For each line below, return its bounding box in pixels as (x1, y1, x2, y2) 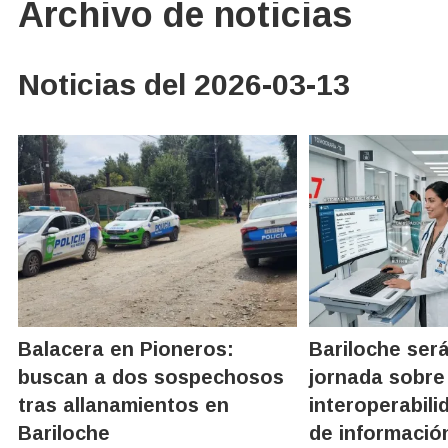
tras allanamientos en (18, 393, 229, 416)
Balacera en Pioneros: (18, 337, 234, 360)
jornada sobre (309, 365, 446, 388)
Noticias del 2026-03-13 (18, 67, 350, 101)
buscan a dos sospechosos (18, 365, 284, 388)
